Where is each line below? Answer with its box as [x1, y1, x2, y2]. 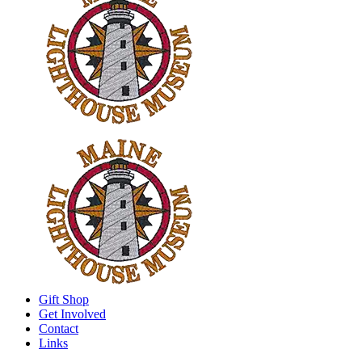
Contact [39, 322, 78, 335]
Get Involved [39, 307, 106, 321]
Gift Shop [39, 293, 89, 306]
